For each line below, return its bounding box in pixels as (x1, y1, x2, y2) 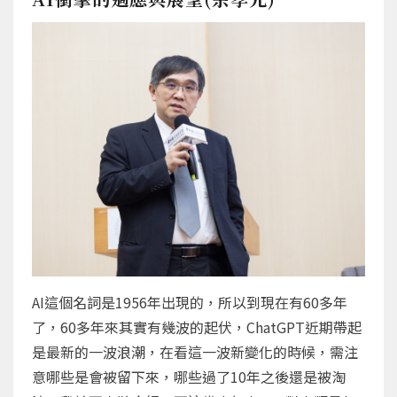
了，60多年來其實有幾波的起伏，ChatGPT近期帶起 (32, 316, 362, 339)
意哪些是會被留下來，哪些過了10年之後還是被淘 (32, 366, 346, 388)
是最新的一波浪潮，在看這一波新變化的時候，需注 (32, 341, 358, 363)
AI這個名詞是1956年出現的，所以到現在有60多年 (32, 292, 347, 314)
